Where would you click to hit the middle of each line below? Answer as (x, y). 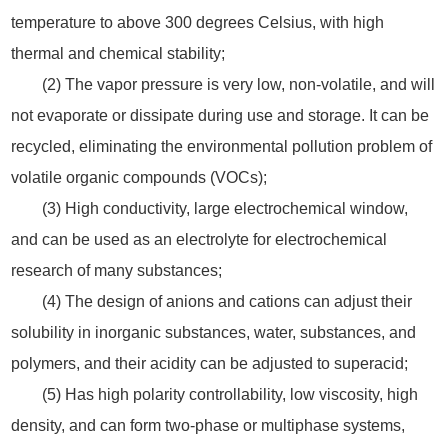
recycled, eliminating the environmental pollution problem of (221, 146)
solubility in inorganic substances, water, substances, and (213, 332)
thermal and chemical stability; (117, 53)
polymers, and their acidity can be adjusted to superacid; (209, 363)
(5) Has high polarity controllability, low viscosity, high (230, 394)
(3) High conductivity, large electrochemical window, (225, 208)
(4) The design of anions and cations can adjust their (227, 301)
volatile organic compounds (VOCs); (138, 177)
